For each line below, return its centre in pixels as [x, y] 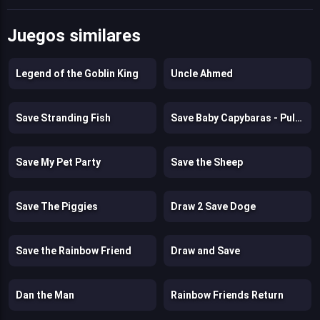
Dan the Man [45, 295]
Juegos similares [74, 35]
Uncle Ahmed [202, 73]
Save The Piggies [57, 206]
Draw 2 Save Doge [213, 206]
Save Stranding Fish [63, 117]
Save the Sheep [207, 162]
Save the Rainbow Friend [74, 250]
